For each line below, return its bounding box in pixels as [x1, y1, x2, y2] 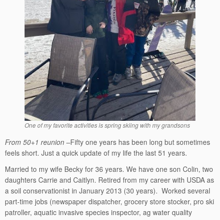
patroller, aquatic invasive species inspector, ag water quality [5, 207, 192, 217]
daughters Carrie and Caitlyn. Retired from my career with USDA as [5, 175, 214, 185]
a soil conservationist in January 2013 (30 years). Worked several [5, 186, 210, 195]
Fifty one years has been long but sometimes [70, 137, 210, 147]
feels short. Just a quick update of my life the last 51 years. [5, 148, 187, 158]
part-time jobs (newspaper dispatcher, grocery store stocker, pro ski [5, 196, 214, 206]
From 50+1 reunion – [5, 137, 70, 147]
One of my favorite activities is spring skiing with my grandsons [25, 121, 190, 129]
